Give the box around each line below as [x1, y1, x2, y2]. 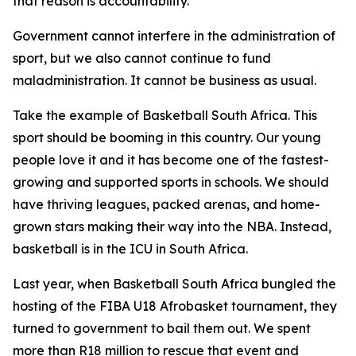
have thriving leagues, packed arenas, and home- [13, 196, 320, 212]
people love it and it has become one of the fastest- [13, 152, 329, 168]
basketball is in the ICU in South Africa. [13, 241, 248, 257]
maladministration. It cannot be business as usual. [13, 72, 316, 88]
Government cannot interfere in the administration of [13, 28, 335, 44]
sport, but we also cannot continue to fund [13, 50, 271, 66]
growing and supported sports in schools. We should [13, 174, 329, 190]
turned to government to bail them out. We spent [13, 320, 311, 336]
